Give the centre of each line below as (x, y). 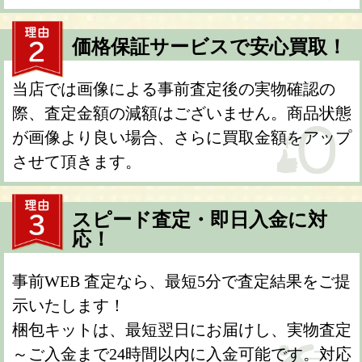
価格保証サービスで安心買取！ (209, 47)
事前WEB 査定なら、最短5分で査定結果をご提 (181, 282)
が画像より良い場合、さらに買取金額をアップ (182, 138)
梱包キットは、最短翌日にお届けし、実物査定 (182, 330)
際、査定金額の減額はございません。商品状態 (182, 114)
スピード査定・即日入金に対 (200, 220)
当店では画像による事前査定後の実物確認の (174, 89)
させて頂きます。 (77, 162)
